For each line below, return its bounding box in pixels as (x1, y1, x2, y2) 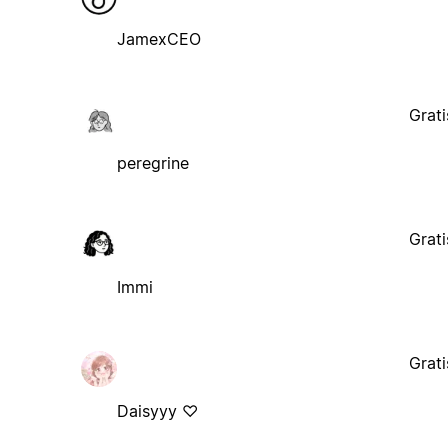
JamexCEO (116, 28, 201, 49)
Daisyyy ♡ (116, 400, 198, 421)
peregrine (116, 152, 189, 173)
